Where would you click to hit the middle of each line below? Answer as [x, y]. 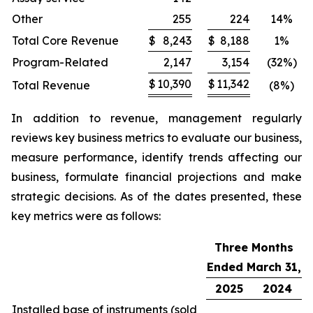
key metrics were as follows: [86, 216]
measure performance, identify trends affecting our [156, 157]
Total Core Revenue [65, 41]
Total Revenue [51, 85]
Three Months [254, 247]
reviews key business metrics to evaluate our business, [156, 138]
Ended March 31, [254, 267]
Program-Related [60, 62]
